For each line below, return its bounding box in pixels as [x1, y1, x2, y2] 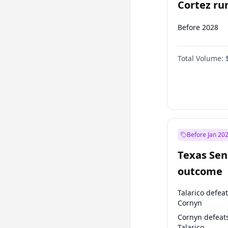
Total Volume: [178, 53, 223, 63]
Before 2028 [178, 22, 218, 32]
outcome [178, 164, 222, 178]
